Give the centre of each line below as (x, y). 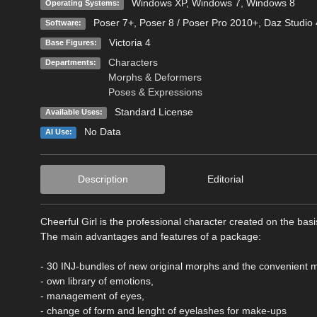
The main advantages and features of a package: (151, 237)
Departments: (70, 63)
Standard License (154, 112)
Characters (133, 63)
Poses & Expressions (155, 92)
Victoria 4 (129, 43)
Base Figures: (71, 43)
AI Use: (58, 132)
